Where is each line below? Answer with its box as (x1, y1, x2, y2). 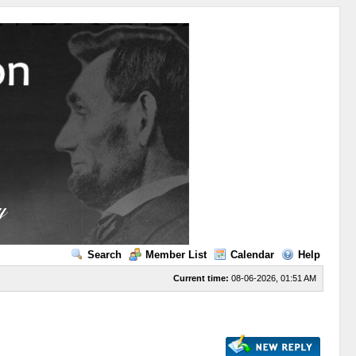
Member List (145, 249, 207, 261)
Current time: (172, 273, 229, 283)
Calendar (230, 249, 274, 261)
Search (87, 249, 122, 261)
